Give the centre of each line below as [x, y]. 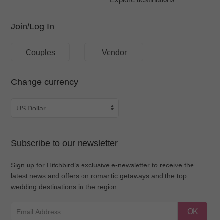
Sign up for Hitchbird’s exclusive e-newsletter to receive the [103, 165]
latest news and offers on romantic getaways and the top [99, 176]
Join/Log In [33, 27]
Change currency [45, 82]
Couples [41, 52]
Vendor [114, 52]
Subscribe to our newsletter [65, 143]
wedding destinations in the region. [65, 187]
